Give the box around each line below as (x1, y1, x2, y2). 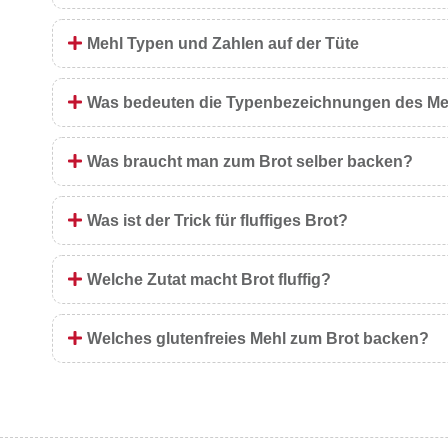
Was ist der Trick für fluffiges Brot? (87, 211, 348, 229)
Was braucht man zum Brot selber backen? (87, 152, 413, 170)
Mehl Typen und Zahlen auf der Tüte (87, 34, 359, 52)
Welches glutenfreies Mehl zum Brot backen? (87, 329, 429, 347)
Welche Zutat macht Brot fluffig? (87, 270, 331, 288)
